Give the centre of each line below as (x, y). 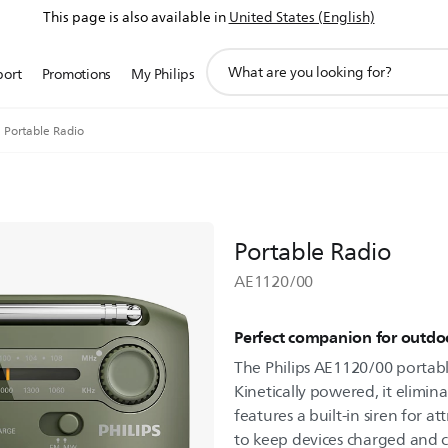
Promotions (76, 74)
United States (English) (301, 17)
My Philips (163, 74)
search (226, 79)
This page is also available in (134, 17)
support (231, 57)
